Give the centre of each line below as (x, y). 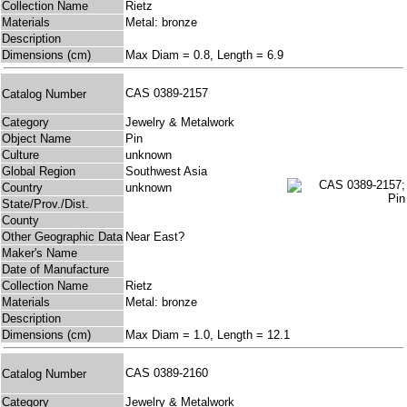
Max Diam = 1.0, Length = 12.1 (208, 335)
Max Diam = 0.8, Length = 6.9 (204, 55)
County (20, 221)
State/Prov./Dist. (45, 204)
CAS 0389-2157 (170, 94)
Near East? (155, 237)
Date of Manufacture (55, 270)
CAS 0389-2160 (170, 373)
